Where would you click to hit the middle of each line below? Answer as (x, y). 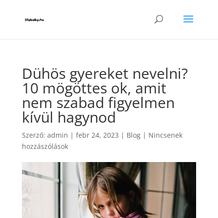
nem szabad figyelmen (98, 102)
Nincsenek (165, 135)
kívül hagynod (69, 117)
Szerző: (34, 135)
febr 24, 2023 (97, 135)
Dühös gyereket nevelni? (105, 73)
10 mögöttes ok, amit (94, 88)
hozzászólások (45, 146)
